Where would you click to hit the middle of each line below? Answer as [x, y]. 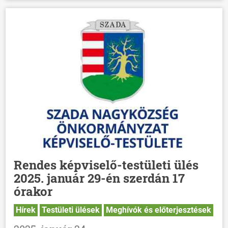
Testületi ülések [71, 210]
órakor [33, 192]
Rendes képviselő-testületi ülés [106, 165]
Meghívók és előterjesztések [159, 210]
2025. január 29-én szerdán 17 [99, 178]
